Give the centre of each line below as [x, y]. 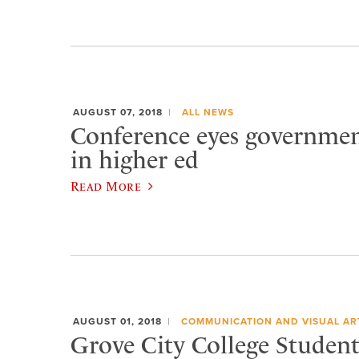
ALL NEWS [208, 112]
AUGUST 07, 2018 [118, 112]
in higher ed [135, 160]
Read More [106, 186]
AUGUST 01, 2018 [117, 321]
